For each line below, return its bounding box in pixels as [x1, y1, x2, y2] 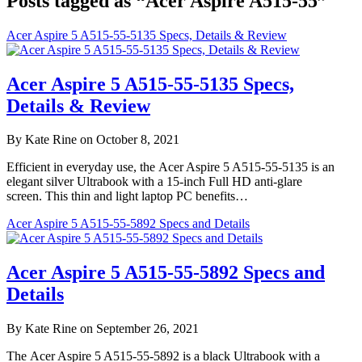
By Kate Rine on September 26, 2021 [6, 322, 199, 336]
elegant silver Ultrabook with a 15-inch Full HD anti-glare [6, 175, 302, 189]
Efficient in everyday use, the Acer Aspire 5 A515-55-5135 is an [6, 160, 335, 175]
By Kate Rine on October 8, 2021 [6, 133, 179, 147]
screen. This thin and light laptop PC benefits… [6, 189, 248, 204]
